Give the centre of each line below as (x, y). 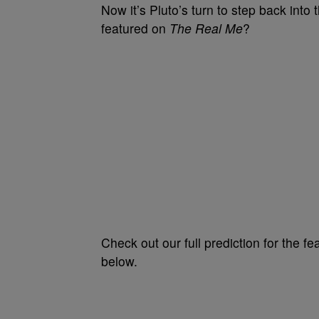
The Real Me (206, 28)
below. (119, 261)
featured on (135, 28)
